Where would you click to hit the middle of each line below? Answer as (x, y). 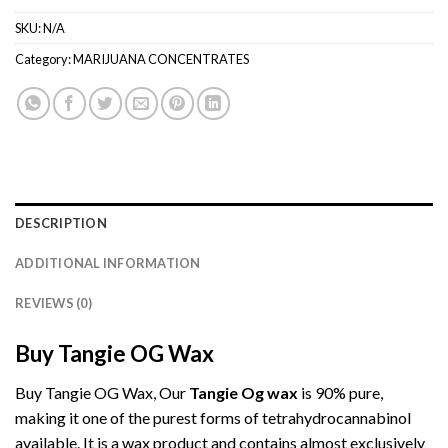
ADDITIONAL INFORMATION (108, 263)
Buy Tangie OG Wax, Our (102, 392)
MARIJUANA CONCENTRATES (161, 59)
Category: (44, 59)
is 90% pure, (342, 392)
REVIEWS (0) (53, 303)
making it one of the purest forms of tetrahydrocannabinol (213, 417)
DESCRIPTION (61, 223)
